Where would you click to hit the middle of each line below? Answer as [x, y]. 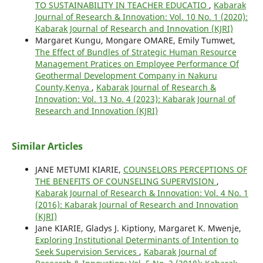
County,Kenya [63, 87]
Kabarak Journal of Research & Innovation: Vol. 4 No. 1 [141, 193]
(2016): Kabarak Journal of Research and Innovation [136, 204]
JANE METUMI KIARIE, [79, 169]
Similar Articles [47, 146]
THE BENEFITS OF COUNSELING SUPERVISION [126, 181]
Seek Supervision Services [87, 251]
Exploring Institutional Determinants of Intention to [136, 240]
